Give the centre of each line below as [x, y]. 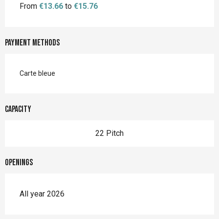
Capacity [18, 109]
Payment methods [32, 43]
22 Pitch [109, 133]
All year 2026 [42, 194]
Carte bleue [37, 74]
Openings [19, 163]
